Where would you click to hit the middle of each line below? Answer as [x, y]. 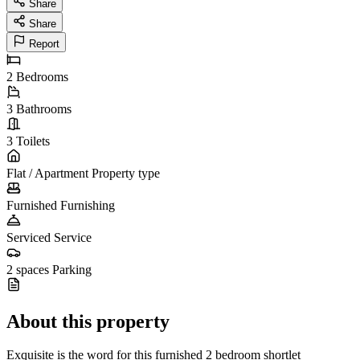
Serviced [29, 237]
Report [44, 43]
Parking [72, 269]
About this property [88, 321]
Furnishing [88, 205]
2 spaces [28, 269]
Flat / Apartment [47, 173]
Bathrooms [44, 108]
